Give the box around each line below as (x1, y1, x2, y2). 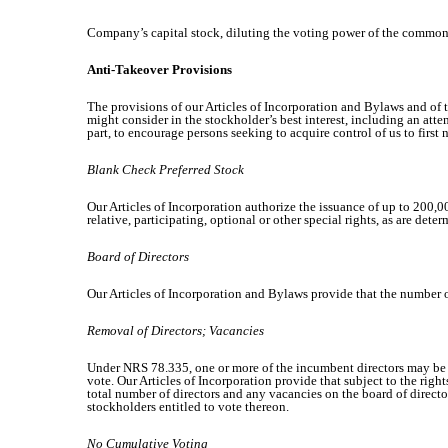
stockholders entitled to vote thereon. (87, 399, 289, 414)
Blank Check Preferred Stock (87, 162, 244, 177)
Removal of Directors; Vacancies (87, 323, 264, 338)
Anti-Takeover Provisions (87, 62, 232, 77)
